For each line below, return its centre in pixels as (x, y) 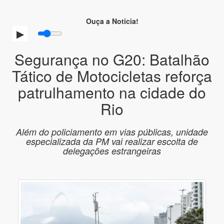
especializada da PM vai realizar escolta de (112, 141)
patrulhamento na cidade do (112, 92)
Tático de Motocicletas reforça (112, 75)
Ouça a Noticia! (112, 21)
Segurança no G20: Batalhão (112, 59)
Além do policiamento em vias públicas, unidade (112, 131)
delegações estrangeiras (112, 150)
